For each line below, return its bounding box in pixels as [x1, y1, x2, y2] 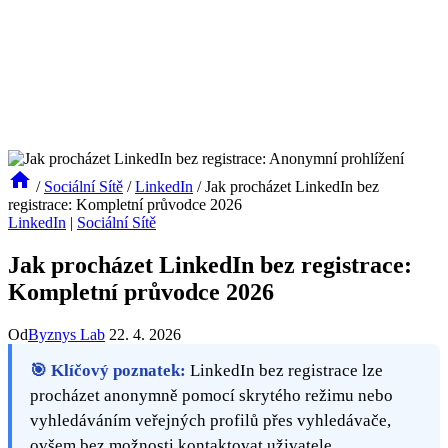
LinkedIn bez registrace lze [186, 360, 383, 380]
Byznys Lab [28, 325, 105, 343]
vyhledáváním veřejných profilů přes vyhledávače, [30, 410, 391, 430]
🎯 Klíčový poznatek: [30, 360, 186, 380]
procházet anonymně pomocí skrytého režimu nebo [30, 385, 393, 405]
